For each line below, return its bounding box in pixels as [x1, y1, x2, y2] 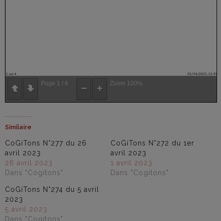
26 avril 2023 [5, 158, 53, 167]
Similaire [5, 123, 32, 131]
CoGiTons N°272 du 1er [110, 139, 194, 147]
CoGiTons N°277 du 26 [5, 139, 87, 147]
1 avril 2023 [110, 158, 152, 167]
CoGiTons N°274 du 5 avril [5, 185, 99, 193]
